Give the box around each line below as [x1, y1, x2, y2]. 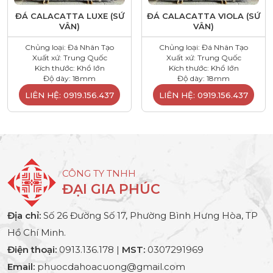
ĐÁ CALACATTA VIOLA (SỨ [147, 10, 260, 21]
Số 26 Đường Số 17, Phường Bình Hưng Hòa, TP [41, 209, 258, 221]
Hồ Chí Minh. [7, 226, 66, 238]
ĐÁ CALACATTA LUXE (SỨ [15, 10, 124, 21]
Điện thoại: [7, 243, 57, 255]
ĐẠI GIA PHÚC [62, 180, 160, 197]
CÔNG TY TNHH [62, 167, 136, 179]
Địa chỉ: [7, 209, 41, 221]
